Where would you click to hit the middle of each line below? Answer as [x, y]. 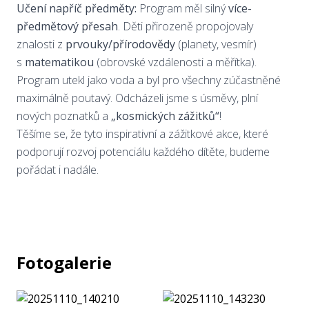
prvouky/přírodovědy [120, 44]
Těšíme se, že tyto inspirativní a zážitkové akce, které [142, 134]
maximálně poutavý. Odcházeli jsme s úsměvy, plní [137, 98]
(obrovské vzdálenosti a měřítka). [177, 62]
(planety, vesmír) [216, 44]
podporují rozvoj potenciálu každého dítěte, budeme [143, 152]
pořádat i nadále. [59, 170]
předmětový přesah [67, 26]
